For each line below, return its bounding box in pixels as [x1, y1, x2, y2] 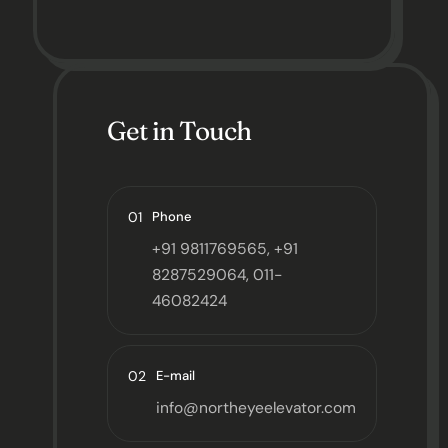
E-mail [156, 367, 195, 384]
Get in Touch [107, 115, 251, 147]
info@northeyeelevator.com [156, 398, 356, 418]
